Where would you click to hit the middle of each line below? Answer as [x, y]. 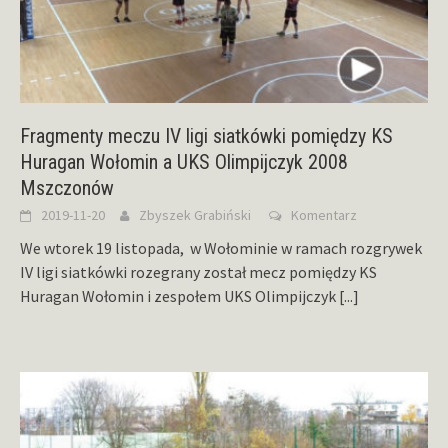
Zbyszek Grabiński [195, 215]
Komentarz [324, 215]
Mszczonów [67, 188]
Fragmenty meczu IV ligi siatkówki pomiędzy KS [206, 136]
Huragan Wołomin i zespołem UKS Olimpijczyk [179, 296]
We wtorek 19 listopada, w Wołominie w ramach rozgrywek [221, 248]
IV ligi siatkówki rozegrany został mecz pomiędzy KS [198, 272]
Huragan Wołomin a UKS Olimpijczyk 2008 [184, 162]
